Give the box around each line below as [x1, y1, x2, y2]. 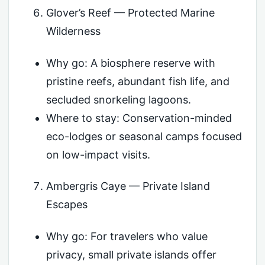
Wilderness [46, 25, 101, 37]
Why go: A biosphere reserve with [46, 56, 215, 69]
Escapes [46, 198, 88, 211]
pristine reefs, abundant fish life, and [46, 75, 230, 88]
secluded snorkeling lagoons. [46, 93, 191, 106]
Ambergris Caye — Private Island [46, 180, 210, 192]
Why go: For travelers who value [46, 230, 208, 243]
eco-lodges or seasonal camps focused [46, 130, 242, 143]
